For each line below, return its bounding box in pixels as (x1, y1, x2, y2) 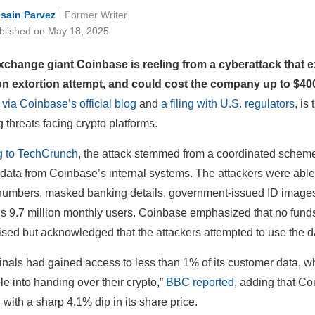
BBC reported (166, 276, 234, 289)
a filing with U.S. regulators (161, 98, 295, 110)
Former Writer (65, 8, 127, 20)
